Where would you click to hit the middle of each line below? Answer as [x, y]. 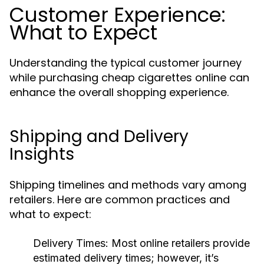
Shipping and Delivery [99, 136]
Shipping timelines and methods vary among [128, 185]
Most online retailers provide [179, 243]
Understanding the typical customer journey [126, 63]
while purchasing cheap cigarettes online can [129, 77]
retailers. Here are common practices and [120, 199]
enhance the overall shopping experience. [119, 92]
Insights [42, 154]
